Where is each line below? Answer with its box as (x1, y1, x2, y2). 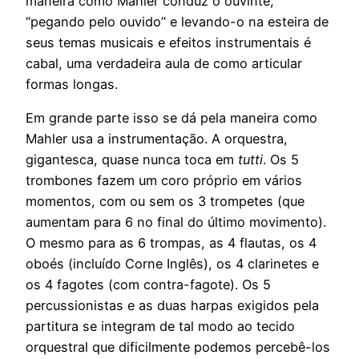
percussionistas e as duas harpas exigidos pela (26, 297, 319, 314)
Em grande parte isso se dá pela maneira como (26, 110, 317, 127)
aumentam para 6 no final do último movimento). (26, 214, 326, 231)
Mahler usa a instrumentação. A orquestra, (26, 131, 288, 147)
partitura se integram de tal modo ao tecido (26, 318, 295, 335)
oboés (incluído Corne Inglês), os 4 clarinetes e (26, 256, 319, 272)
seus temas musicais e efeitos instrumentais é (26, 34, 311, 50)
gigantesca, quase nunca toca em (26, 151, 238, 168)
